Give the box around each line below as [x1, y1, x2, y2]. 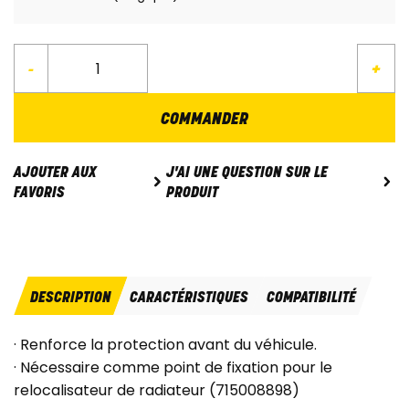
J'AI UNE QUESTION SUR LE [165, 165, 328, 181]
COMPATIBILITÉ [267, 291, 356, 307]
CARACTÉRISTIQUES [130, 291, 248, 307]
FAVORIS [14, 186, 65, 202]
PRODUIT [165, 185, 218, 201]
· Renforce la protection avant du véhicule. [14, 334, 317, 356]
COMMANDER [161, 111, 248, 130]
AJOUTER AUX [14, 166, 97, 182]
